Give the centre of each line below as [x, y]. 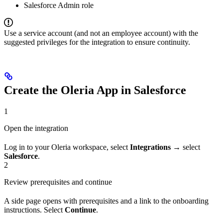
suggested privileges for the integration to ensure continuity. [97, 42]
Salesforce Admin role [59, 5]
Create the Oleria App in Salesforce [95, 90]
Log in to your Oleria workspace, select [67, 147]
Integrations [150, 147]
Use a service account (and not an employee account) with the [101, 33]
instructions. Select [34, 210]
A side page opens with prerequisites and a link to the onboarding [106, 201]
